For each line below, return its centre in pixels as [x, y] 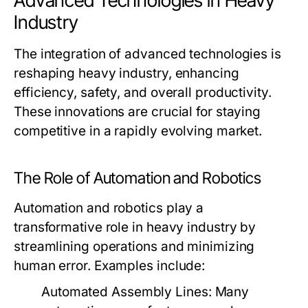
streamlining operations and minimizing [134, 246]
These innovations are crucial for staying [137, 112]
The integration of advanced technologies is [147, 54]
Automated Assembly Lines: [126, 292]
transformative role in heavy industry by [135, 227]
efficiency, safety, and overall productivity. [143, 92]
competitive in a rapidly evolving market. [138, 131]
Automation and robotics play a [109, 208]
